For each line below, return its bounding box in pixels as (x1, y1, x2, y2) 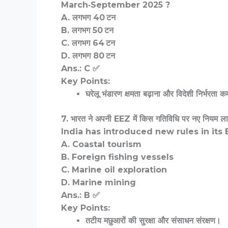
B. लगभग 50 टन (61, 25, 113, 36)
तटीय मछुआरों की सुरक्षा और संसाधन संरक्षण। (85, 216, 221, 226)
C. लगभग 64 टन (61, 38, 115, 48)
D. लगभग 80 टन (61, 51, 115, 61)
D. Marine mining (61, 178, 136, 188)
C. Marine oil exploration (61, 165, 167, 175)
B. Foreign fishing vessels (61, 152, 174, 162)
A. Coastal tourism (61, 139, 141, 150)
